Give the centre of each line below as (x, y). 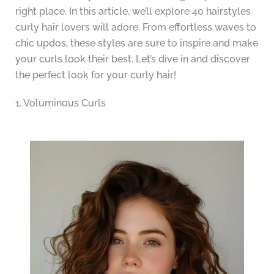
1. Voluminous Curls (60, 103)
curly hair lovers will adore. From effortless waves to (135, 28)
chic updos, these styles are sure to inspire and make (136, 43)
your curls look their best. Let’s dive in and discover (132, 59)
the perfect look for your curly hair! (95, 75)
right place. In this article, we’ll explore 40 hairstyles (133, 12)
